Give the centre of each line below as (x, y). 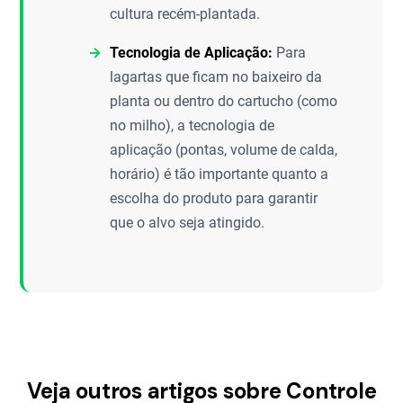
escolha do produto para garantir (214, 198)
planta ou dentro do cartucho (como (224, 101)
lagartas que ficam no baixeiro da (216, 76)
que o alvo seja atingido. (188, 222)
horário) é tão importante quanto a (219, 174)
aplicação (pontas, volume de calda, (224, 149)
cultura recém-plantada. (185, 13)
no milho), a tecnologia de (193, 125)
